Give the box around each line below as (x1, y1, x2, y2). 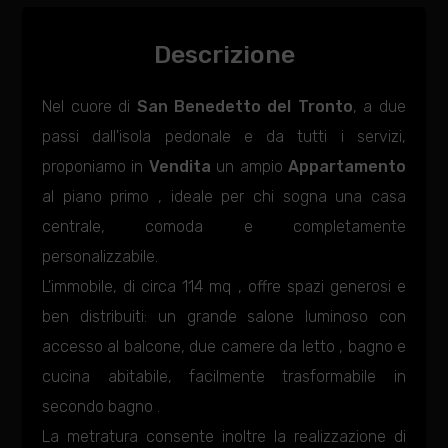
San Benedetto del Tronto (136, 97, 353, 116)
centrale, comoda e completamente (42, 217, 406, 236)
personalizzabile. (42, 247, 159, 266)
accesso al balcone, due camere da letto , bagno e (42, 337, 406, 356)
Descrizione (153, 40, 295, 69)
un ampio (210, 157, 288, 176)
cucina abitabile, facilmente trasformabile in (42, 367, 406, 386)
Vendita (148, 157, 211, 176)
